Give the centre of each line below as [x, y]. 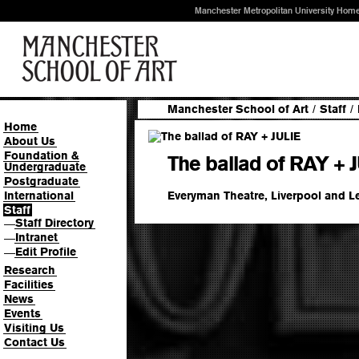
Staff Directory [54, 223]
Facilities [29, 284]
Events [22, 313]
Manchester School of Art [238, 109]
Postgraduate [41, 181]
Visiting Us [34, 327]
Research [30, 270]
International [39, 196]
